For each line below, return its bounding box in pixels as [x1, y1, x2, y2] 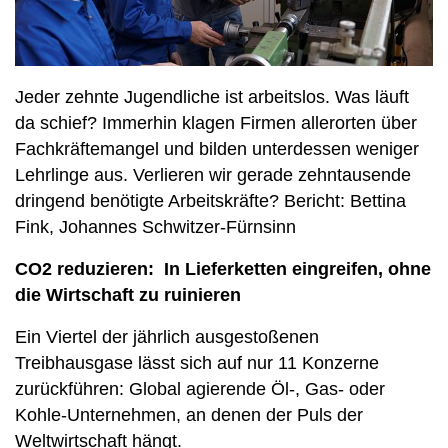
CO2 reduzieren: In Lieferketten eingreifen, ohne [15, 259, 431, 280]
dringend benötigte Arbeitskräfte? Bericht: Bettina [15, 191, 406, 212]
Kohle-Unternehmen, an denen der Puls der [15, 405, 363, 426]
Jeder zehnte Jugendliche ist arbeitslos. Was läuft [15, 87, 409, 108]
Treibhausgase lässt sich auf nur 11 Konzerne [15, 353, 379, 374]
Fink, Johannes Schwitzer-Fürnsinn [15, 217, 296, 238]
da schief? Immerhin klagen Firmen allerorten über [15, 113, 417, 134]
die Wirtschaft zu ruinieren [15, 285, 241, 306]
